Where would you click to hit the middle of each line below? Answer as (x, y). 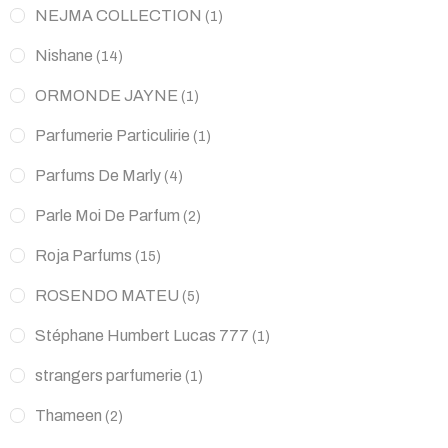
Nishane (64, 55)
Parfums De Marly (98, 175)
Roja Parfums (83, 255)
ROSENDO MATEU (107, 295)
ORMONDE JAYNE (106, 95)
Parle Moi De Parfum (107, 215)
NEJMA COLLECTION (118, 15)
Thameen (68, 415)
